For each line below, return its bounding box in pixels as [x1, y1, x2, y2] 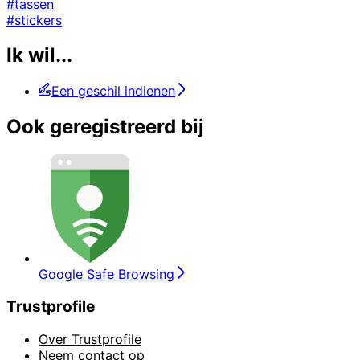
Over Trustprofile [39, 330, 141, 347]
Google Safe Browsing [39, 266, 174, 283]
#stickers [6, 11, 62, 28]
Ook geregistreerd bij [6, 115, 204, 139]
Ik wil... [6, 43, 72, 67]
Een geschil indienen [51, 83, 175, 100]
